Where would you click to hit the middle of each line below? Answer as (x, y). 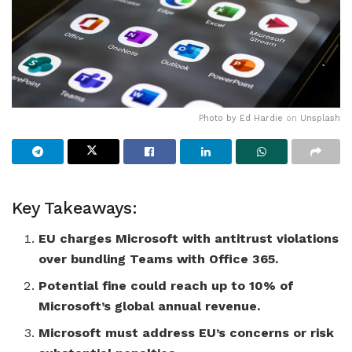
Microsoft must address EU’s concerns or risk (187, 333)
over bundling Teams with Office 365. (159, 259)
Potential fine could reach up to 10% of (167, 286)
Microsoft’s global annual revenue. (150, 306)
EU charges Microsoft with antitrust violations (189, 239)
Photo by (219, 118)
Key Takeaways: (75, 208)
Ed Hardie (261, 118)
